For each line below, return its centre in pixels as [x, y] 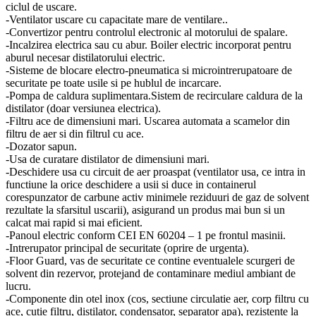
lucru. [18, 286]
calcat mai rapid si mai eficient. [74, 222]
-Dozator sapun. [41, 146]
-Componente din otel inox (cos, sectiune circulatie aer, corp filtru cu [157, 298]
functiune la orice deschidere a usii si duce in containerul [131, 184]
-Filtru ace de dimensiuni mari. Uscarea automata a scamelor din [148, 121]
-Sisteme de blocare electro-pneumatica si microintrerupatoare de [149, 70]
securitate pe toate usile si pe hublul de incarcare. [114, 83]
